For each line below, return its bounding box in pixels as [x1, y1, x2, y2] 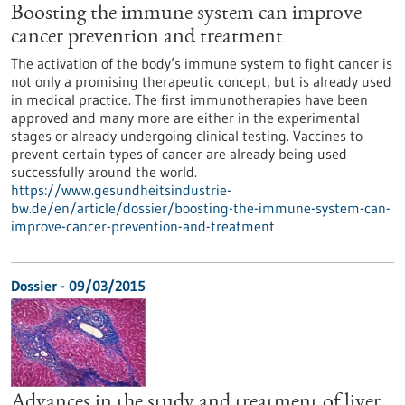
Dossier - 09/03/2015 [11, 277, 146, 295]
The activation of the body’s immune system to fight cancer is [11, 54, 392, 72]
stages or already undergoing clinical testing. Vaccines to [11, 127, 363, 145]
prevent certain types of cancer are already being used [11, 145, 347, 163]
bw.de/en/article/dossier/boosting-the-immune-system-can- [11, 199, 391, 217]
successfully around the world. [11, 163, 197, 181]
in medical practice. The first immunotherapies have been [11, 90, 368, 108]
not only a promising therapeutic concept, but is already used [11, 72, 391, 90]
